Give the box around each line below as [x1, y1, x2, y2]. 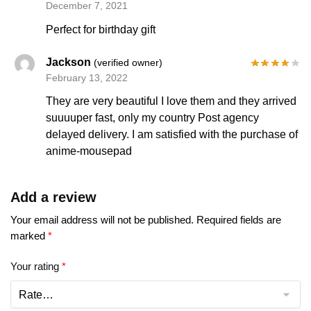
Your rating [10, 260, 62, 273]
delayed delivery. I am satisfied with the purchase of [46, 128, 299, 140]
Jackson [46, 56, 94, 68]
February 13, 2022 [46, 72, 128, 83]
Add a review [10, 189, 96, 205]
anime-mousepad [46, 144, 133, 157]
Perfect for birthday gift [46, 23, 159, 35]
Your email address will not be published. [10, 213, 194, 226]
